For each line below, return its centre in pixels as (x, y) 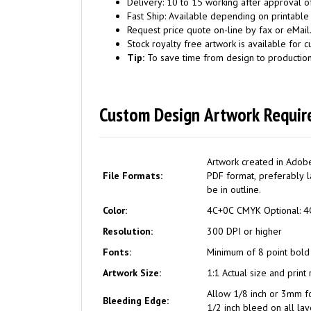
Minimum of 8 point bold (258, 252)
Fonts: (117, 252)
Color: (115, 210)
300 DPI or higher (244, 231)
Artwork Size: (132, 273)
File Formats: (133, 176)
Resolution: (128, 231)
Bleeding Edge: (136, 301)
